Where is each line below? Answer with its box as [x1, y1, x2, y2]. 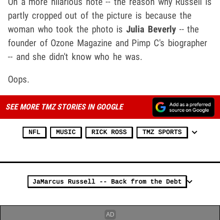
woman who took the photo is [8, 23, 127, 35]
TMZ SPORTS [142, 128, 182, 136]
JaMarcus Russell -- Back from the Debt [32, 178, 182, 186]
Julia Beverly [126, 23, 176, 35]
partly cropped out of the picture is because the [8, 9, 192, 21]
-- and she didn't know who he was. [8, 51, 142, 62]
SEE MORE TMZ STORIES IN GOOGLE [5, 102, 123, 111]
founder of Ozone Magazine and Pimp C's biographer [8, 37, 207, 49]
